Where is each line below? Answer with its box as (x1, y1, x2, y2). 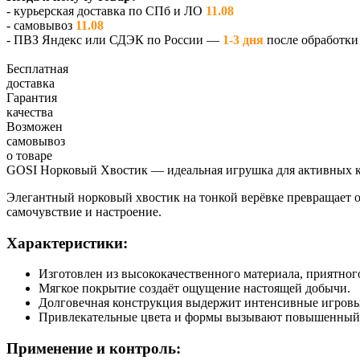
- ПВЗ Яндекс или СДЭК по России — (6, 32, 223, 47)
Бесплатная (6, 61, 68, 76)
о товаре (6, 148, 52, 162)
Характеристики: (6, 234, 128, 252)
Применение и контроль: (6, 340, 181, 358)
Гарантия (6, 90, 57, 104)
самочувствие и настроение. (6, 204, 162, 219)
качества (6, 104, 56, 119)
